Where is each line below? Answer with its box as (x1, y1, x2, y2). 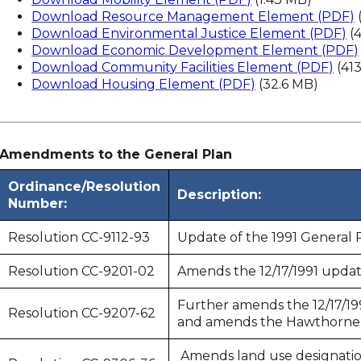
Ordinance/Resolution (8, 179, 161, 194)
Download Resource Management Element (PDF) (31, 9, 355, 24)
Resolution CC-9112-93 (8, 230, 151, 245)
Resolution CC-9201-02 (8, 263, 159, 279)
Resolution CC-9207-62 (8, 305, 156, 321)
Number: (8, 196, 68, 211)
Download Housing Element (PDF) (31, 77, 256, 92)
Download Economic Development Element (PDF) (31, 43, 359, 58)
